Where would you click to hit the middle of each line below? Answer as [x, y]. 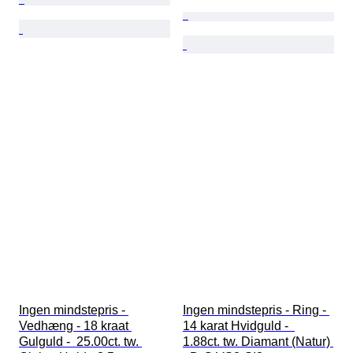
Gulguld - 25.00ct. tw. [80, 342]
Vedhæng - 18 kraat [75, 326]
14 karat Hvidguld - [239, 326]
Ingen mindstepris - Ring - [256, 310]
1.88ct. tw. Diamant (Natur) [258, 342]
